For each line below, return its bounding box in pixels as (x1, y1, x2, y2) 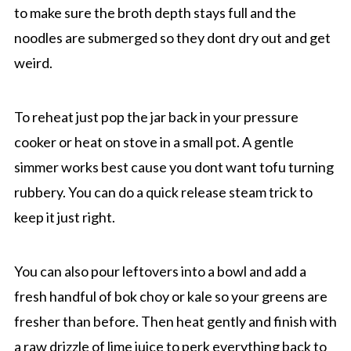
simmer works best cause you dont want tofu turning (13, 158, 334, 176)
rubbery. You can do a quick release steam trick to (13, 183, 313, 201)
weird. (13, 54, 52, 72)
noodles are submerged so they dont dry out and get (13, 29, 331, 47)
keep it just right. (13, 208, 115, 226)
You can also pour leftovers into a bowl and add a (13, 262, 306, 280)
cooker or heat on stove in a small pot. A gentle (13, 133, 294, 151)
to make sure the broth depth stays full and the (13, 4, 296, 22)
